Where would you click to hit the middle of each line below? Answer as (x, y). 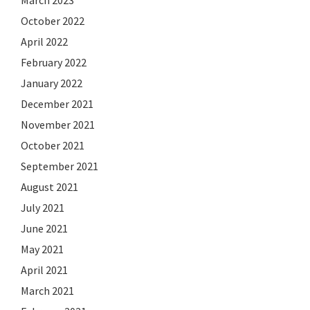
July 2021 (43, 207)
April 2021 (44, 270)
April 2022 (44, 41)
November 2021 (58, 124)
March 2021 (47, 290)
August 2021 (49, 186)
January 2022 (52, 83)
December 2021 (57, 103)
